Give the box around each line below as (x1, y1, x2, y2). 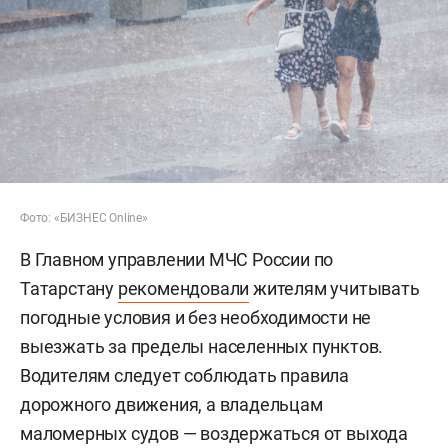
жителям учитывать (249, 278, 420, 300)
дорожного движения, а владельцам (20, 394, 323, 416)
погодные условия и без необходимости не (20, 307, 372, 329)
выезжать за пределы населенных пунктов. (20, 336, 384, 358)
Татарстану (20, 278, 118, 300)
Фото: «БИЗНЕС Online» (20, 211, 148, 226)
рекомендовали (117, 278, 250, 300)
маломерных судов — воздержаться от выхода (20, 423, 408, 445)
